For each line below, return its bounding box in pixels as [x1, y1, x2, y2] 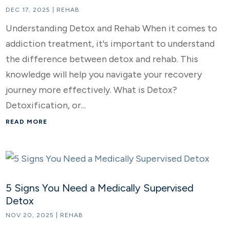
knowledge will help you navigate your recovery [6, 69, 202, 81]
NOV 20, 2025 [6, 212, 54, 219]
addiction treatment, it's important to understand [6, 38, 215, 50]
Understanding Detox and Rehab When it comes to [6, 23, 218, 34]
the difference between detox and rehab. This [6, 53, 199, 65]
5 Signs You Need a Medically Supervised [6, 182, 194, 195]
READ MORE [6, 118, 48, 126]
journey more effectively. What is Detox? [6, 84, 178, 96]
